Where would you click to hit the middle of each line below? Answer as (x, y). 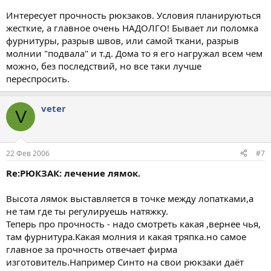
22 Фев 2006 (28, 153)
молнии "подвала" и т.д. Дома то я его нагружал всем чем (134, 53)
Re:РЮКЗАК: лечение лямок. (73, 173)
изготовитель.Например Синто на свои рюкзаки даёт (125, 262)
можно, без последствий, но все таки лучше (104, 66)
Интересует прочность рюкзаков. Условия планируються (133, 15)
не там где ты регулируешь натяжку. (87, 211)
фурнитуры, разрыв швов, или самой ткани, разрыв (122, 41)
